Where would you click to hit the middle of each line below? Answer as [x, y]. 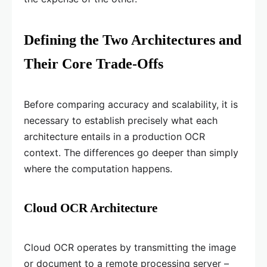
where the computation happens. [98, 168]
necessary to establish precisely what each [121, 120]
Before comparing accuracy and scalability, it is [131, 104]
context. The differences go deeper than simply [131, 152]
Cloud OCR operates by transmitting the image [130, 247]
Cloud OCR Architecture [91, 208]
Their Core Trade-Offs [94, 63]
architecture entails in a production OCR [114, 136]
